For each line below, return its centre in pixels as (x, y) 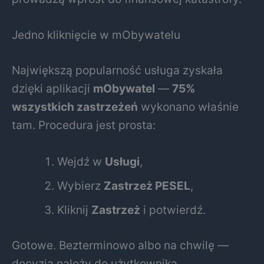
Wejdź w (81, 161)
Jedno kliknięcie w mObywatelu (96, 35)
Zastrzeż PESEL (147, 185)
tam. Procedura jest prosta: (84, 125)
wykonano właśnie (188, 107)
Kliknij (75, 209)
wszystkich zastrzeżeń (75, 107)
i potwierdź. (173, 209)
